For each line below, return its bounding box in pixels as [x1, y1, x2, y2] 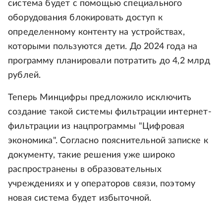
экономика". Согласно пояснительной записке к [8, 136, 208, 145]
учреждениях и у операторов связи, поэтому [8, 179, 196, 188]
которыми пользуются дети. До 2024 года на [8, 42, 198, 51]
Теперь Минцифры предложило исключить [8, 93, 192, 102]
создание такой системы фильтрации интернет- [8, 108, 212, 116]
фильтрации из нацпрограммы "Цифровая [8, 122, 185, 131]
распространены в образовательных [8, 165, 162, 174]
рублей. [8, 71, 41, 80]
